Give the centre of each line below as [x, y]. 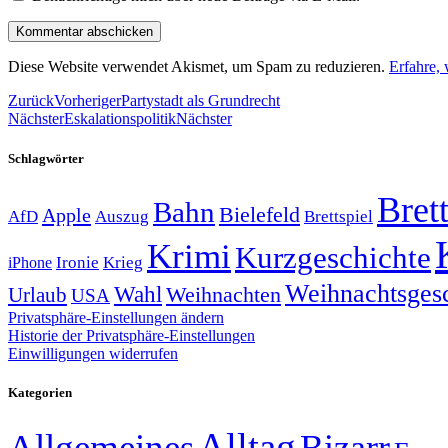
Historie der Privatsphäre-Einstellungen [131, 335]
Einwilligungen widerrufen [93, 353]
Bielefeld [259, 214]
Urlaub [37, 294]
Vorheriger [87, 101]
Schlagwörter [46, 158]
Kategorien [40, 392]
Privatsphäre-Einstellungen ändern [116, 317]
